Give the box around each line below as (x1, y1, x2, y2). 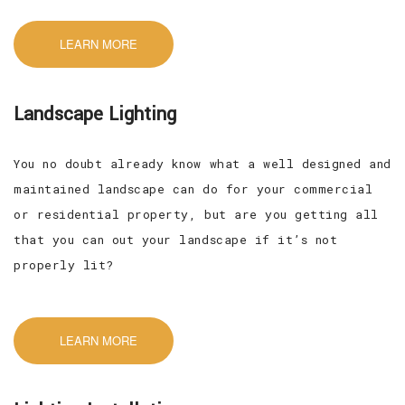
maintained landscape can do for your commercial (14, 180, 373, 197)
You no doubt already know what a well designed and (14, 155, 391, 172)
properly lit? (14, 256, 114, 273)
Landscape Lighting (14, 100, 176, 127)
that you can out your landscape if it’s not (14, 231, 338, 248)
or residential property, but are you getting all (14, 205, 379, 222)
